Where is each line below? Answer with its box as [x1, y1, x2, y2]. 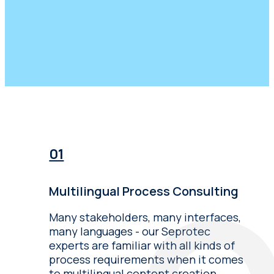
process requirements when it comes [49, 251, 244, 267]
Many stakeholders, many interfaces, [49, 209, 242, 224]
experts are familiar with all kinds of [49, 237, 235, 253]
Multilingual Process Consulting [49, 182, 239, 199]
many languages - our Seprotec [49, 223, 211, 239]
